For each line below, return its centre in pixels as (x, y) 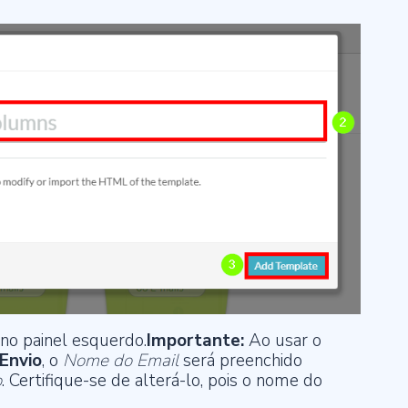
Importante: (198, 340)
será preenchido (240, 360)
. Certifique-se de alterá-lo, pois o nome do (162, 380)
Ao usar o (285, 340)
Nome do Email (121, 360)
